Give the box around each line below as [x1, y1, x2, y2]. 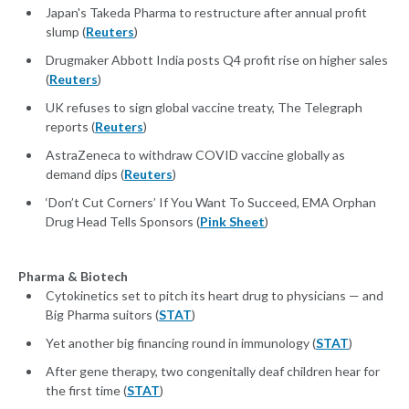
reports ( [46, 119, 95, 135]
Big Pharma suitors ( [46, 307, 159, 323]
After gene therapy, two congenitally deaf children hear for [46, 363, 380, 380]
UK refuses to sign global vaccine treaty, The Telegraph [46, 100, 362, 116]
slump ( [46, 24, 86, 40]
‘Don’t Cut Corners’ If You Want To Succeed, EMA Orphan [46, 194, 376, 211]
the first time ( [46, 383, 127, 399]
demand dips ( [46, 166, 124, 183]
